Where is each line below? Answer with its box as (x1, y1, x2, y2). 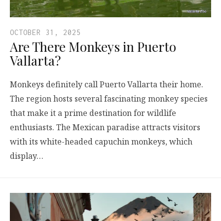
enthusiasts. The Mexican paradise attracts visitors (10, 122, 200, 133)
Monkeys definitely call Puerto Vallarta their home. (10, 79, 203, 90)
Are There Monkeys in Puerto (10, 38, 176, 56)
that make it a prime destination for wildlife (10, 108, 176, 119)
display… (10, 150, 43, 162)
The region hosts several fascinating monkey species (10, 93, 208, 105)
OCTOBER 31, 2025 (10, 28, 81, 37)
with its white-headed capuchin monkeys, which (10, 136, 192, 147)
